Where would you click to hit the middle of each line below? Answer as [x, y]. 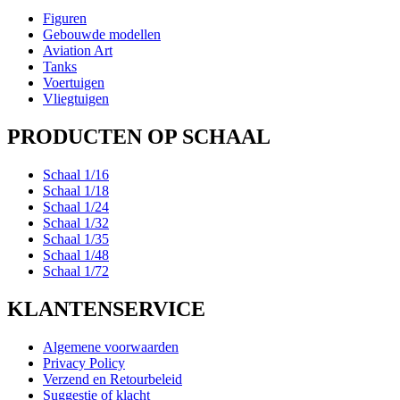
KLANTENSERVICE [106, 309]
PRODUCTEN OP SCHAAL [139, 137]
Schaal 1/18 [76, 191]
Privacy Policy [84, 362]
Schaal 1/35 [76, 239]
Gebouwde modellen [102, 35]
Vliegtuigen [76, 99]
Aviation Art [78, 51]
